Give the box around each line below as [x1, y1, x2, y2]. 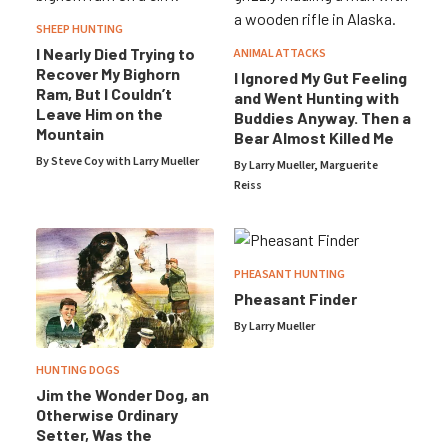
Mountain [36, 124, 104, 143]
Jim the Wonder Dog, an [36, 385, 209, 405]
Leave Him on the [36, 104, 163, 123]
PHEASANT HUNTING [234, 266, 345, 283]
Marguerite [320, 157, 378, 174]
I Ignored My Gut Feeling [234, 68, 407, 87]
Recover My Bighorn [36, 64, 180, 83]
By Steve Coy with [36, 153, 131, 170]
